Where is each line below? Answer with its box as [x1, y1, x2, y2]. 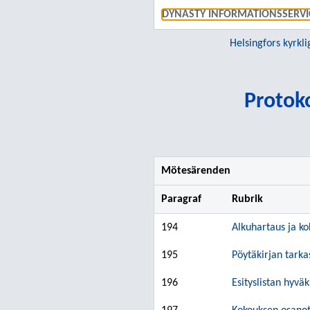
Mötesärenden [161, 165, 230, 176]
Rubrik [232, 194, 263, 205]
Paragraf [161, 194, 201, 205]
